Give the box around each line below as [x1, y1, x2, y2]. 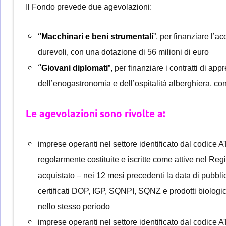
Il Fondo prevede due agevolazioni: [26, 2, 152, 11]
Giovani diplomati [41, 63, 108, 72]
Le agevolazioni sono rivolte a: [26, 106, 165, 120]
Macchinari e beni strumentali [41, 32, 153, 41]
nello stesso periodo [38, 202, 110, 211]
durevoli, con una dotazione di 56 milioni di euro [38, 47, 209, 56]
